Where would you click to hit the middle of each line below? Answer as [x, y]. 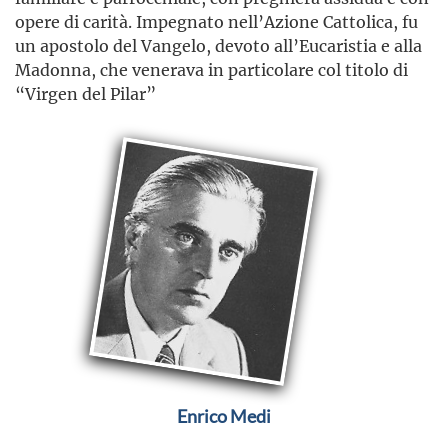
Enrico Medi [224, 416]
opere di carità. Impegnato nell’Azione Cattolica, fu [216, 22]
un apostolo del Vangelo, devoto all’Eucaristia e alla [218, 46]
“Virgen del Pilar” [85, 94]
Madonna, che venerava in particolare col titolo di [211, 70]
